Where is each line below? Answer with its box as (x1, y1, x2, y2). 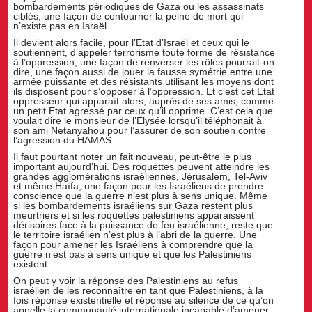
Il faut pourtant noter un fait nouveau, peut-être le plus (13, 150, 252, 162)
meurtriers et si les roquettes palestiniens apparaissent (13, 209, 255, 221)
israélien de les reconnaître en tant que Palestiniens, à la (13, 284, 264, 296)
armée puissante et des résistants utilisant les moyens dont (13, 76, 274, 87)
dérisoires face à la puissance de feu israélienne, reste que (13, 219, 274, 231)
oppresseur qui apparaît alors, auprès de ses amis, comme (13, 95, 274, 107)
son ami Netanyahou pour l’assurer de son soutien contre (13, 125, 267, 136)
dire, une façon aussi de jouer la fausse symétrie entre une (13, 66, 273, 77)
